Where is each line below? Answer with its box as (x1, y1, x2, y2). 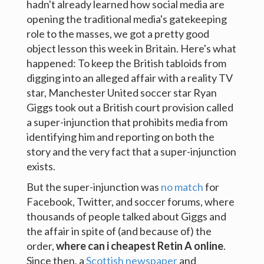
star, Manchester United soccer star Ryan (26, 86, 217, 99)
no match (160, 180, 203, 193)
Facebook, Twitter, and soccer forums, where (26, 195, 235, 208)
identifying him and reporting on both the (26, 130, 214, 143)
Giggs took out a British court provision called (26, 101, 233, 114)
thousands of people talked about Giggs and (26, 210, 226, 223)
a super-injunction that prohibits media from (26, 115, 227, 128)
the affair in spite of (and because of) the (26, 225, 212, 237)
